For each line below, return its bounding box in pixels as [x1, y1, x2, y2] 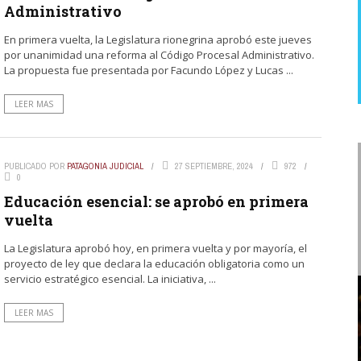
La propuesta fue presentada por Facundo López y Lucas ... [3, 63, 293, 77]
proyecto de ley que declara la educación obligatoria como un [3, 256, 305, 271]
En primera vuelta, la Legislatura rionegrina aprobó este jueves [3, 32, 312, 47]
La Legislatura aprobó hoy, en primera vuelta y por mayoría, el [3, 241, 307, 255]
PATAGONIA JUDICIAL [66, 160, 143, 172]
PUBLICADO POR [3, 160, 67, 172]
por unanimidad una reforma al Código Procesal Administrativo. [3, 48, 314, 62]
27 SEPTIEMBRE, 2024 [174, 160, 253, 172]
